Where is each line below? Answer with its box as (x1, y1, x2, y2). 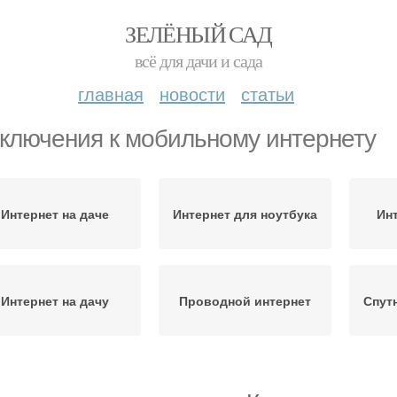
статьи (241, 81, 294, 106)
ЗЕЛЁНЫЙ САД (125, 19, 272, 49)
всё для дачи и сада (135, 49, 262, 73)
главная (78, 81, 144, 106)
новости (160, 81, 225, 106)
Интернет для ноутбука (173, 205, 317, 222)
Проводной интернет (179, 292, 311, 309)
